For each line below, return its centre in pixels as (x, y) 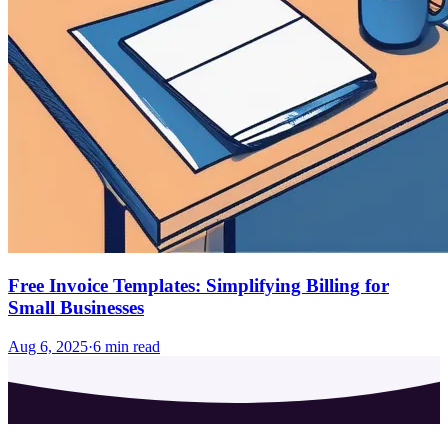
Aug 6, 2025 (48, 347)
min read (130, 347)
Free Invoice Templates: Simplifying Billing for (198, 286)
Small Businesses (76, 308)
